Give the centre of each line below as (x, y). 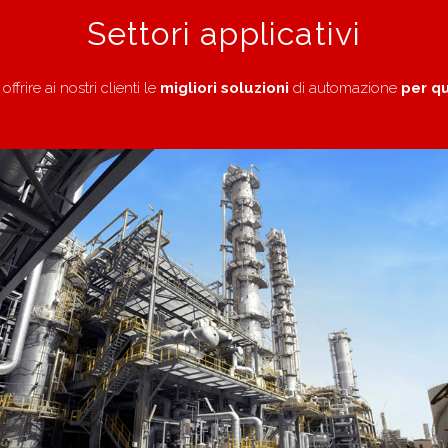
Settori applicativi (224, 34)
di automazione (345, 87)
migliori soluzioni (224, 87)
